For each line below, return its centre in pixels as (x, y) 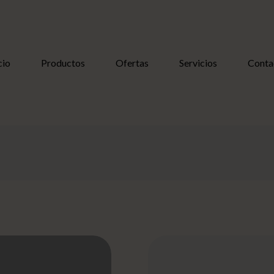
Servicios (198, 62)
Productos (63, 62)
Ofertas (132, 62)
